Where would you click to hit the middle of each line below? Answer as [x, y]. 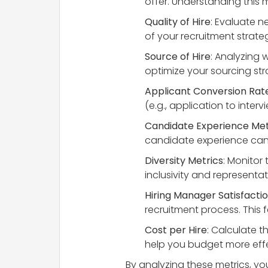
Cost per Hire [176, 230]
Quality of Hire [178, 22]
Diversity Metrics [184, 161]
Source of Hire [178, 57]
